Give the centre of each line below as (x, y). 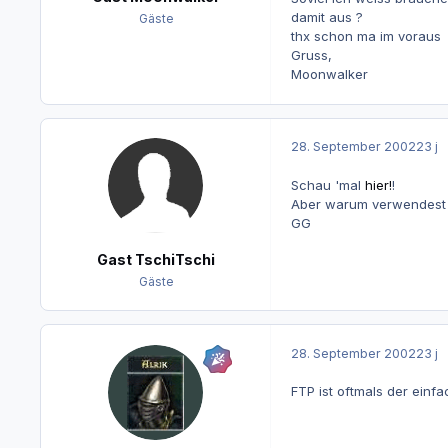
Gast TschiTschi (155, 259)
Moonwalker (329, 74)
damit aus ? (326, 17)
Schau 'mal (327, 184)
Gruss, (311, 55)
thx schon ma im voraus (365, 36)
